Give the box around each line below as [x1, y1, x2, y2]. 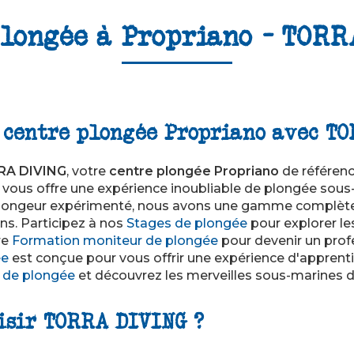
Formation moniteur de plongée [12, 233, 218, 248]
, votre [66, 164, 109, 179]
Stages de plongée [126, 216, 247, 231]
